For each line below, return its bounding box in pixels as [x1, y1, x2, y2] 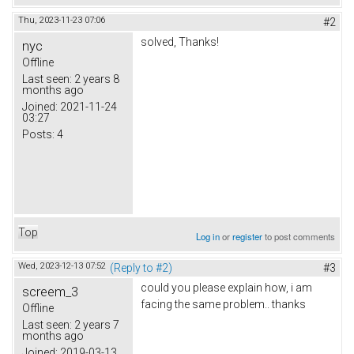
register [232, 230, 263, 243]
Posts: [22, 128, 55, 141]
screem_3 [22, 284, 78, 300]
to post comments [262, 230, 336, 243]
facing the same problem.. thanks [141, 298, 306, 311]
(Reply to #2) [110, 262, 172, 275]
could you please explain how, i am [141, 281, 312, 295]
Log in [196, 230, 220, 243]
